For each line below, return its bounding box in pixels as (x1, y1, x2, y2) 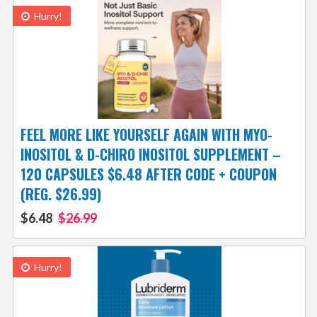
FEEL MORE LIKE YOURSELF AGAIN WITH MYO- (20, 124, 272, 146)
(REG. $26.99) (20, 183, 101, 205)
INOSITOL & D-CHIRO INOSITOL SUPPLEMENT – (20, 144, 281, 166)
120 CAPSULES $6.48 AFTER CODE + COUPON (20, 163, 277, 185)
